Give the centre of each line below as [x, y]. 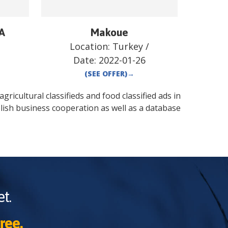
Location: [91, 47]
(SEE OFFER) [106, 74]
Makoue [109, 32]
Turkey [127, 47]
